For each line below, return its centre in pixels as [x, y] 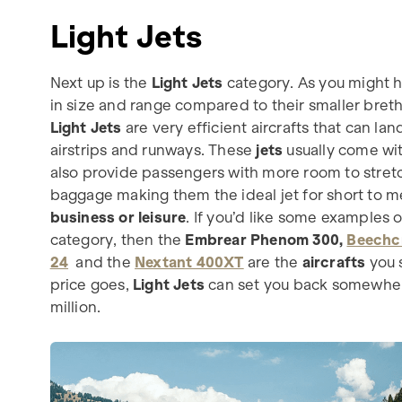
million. [75, 306]
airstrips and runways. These [153, 149]
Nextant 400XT [189, 262]
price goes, [92, 284]
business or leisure [118, 217]
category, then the [116, 239]
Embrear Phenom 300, [262, 239]
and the [105, 262]
